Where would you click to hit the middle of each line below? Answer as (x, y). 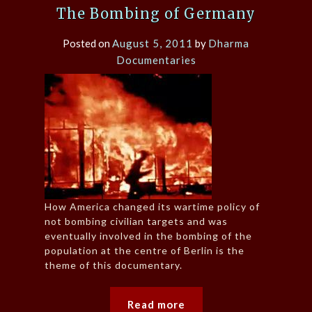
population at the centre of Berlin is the (145, 251)
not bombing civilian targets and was (136, 221)
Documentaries (156, 60)
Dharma (229, 44)
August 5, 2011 (153, 44)
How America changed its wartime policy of (152, 207)
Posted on (87, 44)
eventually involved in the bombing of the (148, 236)
